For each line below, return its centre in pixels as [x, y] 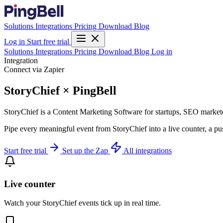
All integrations [148, 150]
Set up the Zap [86, 150]
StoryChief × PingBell [60, 90]
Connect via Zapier [34, 69]
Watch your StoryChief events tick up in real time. [82, 203]
